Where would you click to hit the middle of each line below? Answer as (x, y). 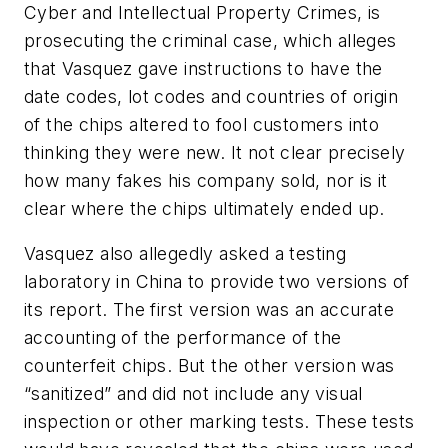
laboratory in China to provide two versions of (217, 282)
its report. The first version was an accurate (209, 310)
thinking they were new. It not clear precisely (215, 152)
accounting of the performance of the (183, 338)
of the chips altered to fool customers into (202, 124)
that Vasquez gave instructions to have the (203, 68)
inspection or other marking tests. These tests (219, 422)
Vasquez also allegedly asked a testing (185, 254)
